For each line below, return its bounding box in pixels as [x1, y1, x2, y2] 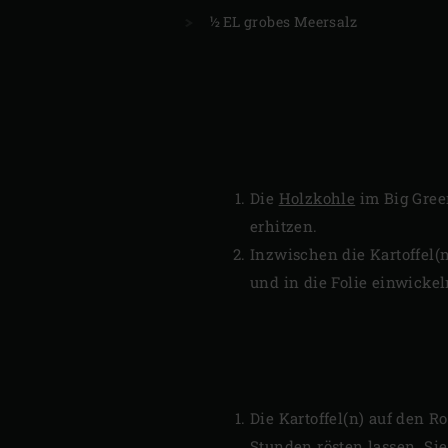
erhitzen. [250, 216, 318, 237]
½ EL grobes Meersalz [209, 11, 358, 31]
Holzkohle [278, 188, 356, 209]
